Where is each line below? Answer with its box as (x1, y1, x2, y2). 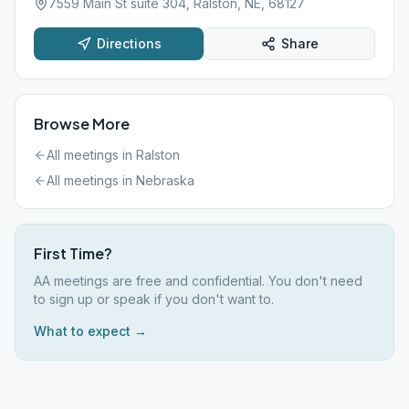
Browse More (34, 114, 130, 133)
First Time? (34, 244, 112, 263)
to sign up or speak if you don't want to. (34, 291, 274, 307)
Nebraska (136, 173, 194, 188)
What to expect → (34, 323, 147, 339)
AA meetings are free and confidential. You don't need (34, 273, 362, 288)
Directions (96, 36, 162, 51)
